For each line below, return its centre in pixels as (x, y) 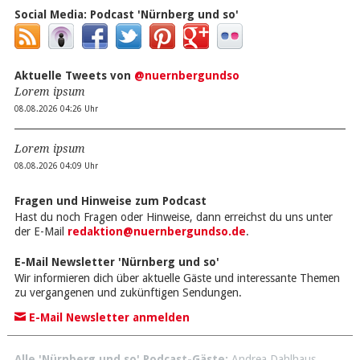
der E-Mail (41, 232)
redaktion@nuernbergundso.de (156, 232)
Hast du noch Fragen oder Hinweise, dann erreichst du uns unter (173, 217)
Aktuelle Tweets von (74, 76)
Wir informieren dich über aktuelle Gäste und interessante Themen (177, 278)
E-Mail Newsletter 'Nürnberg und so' (117, 262)
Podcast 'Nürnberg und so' (164, 15)
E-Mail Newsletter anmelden (107, 318)
